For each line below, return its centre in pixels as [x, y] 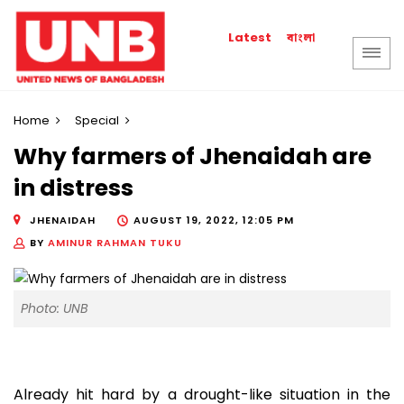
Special [97, 120]
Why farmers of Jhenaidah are [193, 157]
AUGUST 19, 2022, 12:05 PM [214, 220]
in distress [73, 188]
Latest [250, 37]
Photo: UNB [55, 309]
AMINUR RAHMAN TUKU [115, 242]
